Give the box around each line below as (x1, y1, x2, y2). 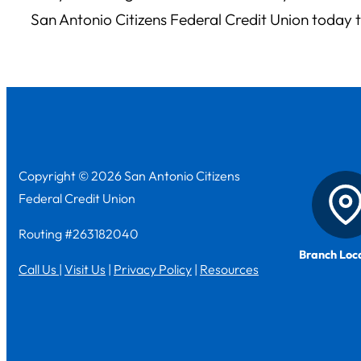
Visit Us (64, 260, 106, 277)
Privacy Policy (114, 260, 192, 277)
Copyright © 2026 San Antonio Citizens (19, 167, 240, 184)
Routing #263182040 (19, 225, 139, 242)
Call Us (19, 260, 59, 277)
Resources (200, 260, 259, 277)
